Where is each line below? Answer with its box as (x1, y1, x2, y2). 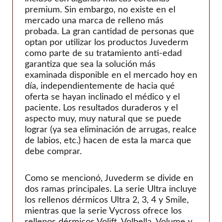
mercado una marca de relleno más (25, 16, 164, 26)
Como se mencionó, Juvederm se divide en (25, 173, 193, 183)
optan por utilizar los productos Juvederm (25, 38, 188, 48)
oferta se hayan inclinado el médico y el (25, 93, 180, 102)
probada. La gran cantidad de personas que (25, 27, 194, 37)
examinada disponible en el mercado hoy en (25, 71, 197, 80)
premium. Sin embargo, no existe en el (25, 5, 175, 15)
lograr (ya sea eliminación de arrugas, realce (25, 125, 197, 135)
